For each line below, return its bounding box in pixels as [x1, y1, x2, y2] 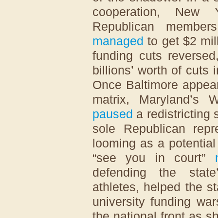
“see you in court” [92, 150, 215, 164]
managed [92, 34, 144, 48]
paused [92, 107, 133, 121]
